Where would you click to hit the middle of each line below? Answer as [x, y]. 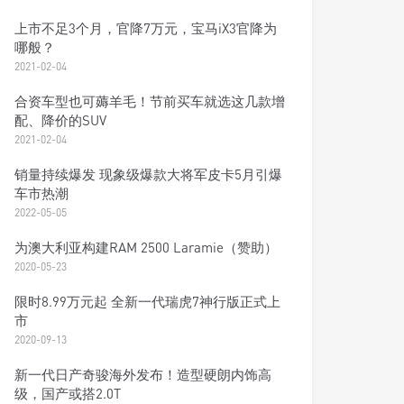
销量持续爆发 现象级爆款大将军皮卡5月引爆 [149, 174]
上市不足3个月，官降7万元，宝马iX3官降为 [146, 28]
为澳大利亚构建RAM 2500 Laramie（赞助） [147, 247]
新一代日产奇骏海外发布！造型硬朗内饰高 [143, 374]
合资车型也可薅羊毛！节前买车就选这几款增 [150, 101]
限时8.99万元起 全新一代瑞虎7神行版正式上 [148, 301]
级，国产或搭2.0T [68, 393]
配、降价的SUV [61, 120]
